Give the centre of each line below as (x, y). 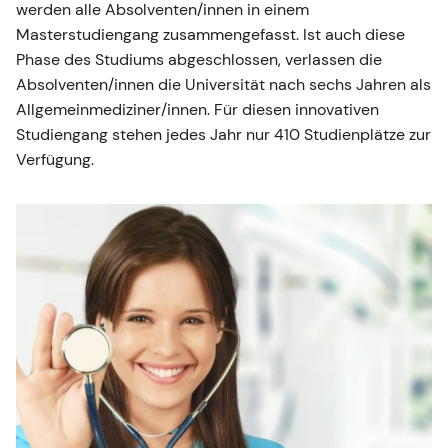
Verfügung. (55, 159)
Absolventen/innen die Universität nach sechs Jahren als (223, 84)
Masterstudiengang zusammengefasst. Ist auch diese (210, 34)
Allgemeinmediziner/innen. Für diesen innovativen (197, 109)
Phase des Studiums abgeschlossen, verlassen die (199, 59)
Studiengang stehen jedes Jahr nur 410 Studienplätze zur (223, 134)
